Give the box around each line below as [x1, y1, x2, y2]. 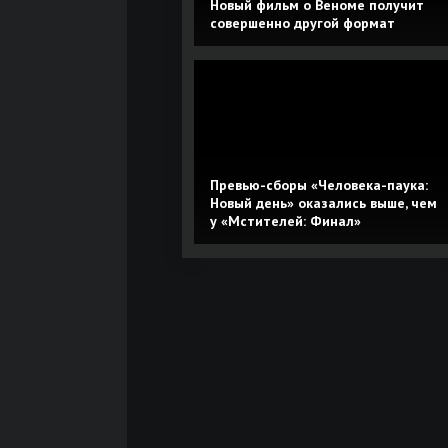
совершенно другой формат [210, 14, 395, 32]
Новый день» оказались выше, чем [210, 194, 437, 212]
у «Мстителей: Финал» [210, 212, 361, 230]
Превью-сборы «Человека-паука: [210, 176, 428, 194]
